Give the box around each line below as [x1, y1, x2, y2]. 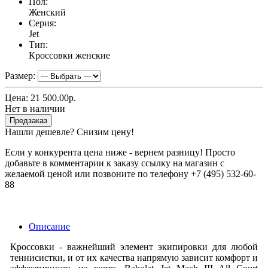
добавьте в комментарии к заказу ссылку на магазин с [5, 158, 224, 169]
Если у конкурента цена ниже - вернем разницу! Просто [5, 147, 235, 158]
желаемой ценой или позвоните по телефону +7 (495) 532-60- [5, 169, 256, 179]
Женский [29, 7, 66, 18]
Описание [29, 221, 70, 232]
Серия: [29, 18, 56, 29]
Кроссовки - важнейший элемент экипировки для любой [10, 242, 258, 252]
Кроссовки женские [29, 50, 110, 61]
